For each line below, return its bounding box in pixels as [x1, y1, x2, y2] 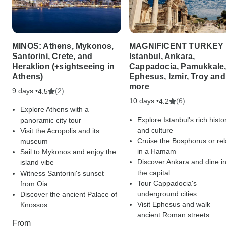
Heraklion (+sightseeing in [12, 62, 115, 71]
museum [20, 137, 48, 146]
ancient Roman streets [137, 211, 209, 219]
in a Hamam [137, 147, 176, 156]
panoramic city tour [20, 116, 81, 125]
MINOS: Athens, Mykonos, [12, 42, 114, 51]
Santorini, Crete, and [12, 52, 93, 61]
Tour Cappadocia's [137, 179, 197, 188]
